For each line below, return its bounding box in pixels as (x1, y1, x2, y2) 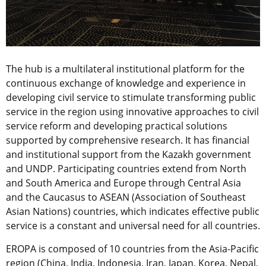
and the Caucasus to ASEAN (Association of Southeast (6, 190, 246, 204)
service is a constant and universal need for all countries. (6, 218, 260, 232)
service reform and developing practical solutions (6, 119, 227, 132)
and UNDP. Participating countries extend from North (6, 161, 246, 175)
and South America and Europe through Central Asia (6, 176, 241, 189)
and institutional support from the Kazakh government (6, 147, 251, 161)
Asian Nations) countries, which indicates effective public (6, 204, 259, 218)
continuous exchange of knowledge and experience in (6, 76, 246, 90)
